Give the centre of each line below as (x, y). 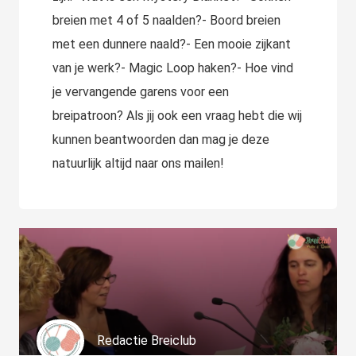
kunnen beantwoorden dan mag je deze (161, 139)
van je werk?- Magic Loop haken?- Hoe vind (173, 68)
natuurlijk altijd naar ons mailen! (138, 163)
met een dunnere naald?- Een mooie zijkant (172, 44)
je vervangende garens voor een (141, 92)
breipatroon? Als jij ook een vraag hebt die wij (177, 116)
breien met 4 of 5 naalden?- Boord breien (166, 20)
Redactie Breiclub (147, 341)
